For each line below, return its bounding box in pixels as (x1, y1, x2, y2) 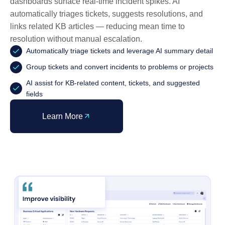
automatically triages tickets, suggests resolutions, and (10, 9, 203, 18)
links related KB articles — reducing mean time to (10, 22, 185, 31)
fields (26, 89, 43, 98)
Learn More (42, 111, 83, 121)
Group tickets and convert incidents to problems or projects (26, 62, 213, 71)
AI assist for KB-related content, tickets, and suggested (26, 78, 200, 87)
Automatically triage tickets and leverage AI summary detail (26, 46, 213, 55)
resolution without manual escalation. (10, 34, 142, 43)
